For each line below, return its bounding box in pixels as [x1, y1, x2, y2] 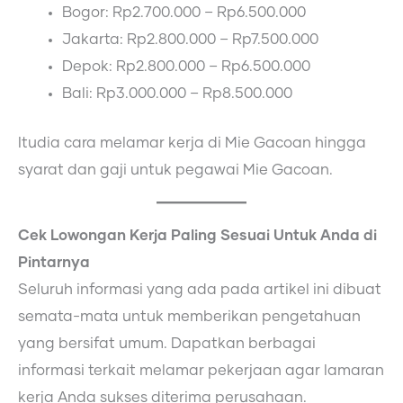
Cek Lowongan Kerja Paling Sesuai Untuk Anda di [18, 228, 377, 244]
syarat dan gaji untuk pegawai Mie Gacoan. [18, 163, 333, 178]
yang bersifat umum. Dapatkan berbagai [18, 336, 316, 352]
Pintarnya [18, 255, 90, 271]
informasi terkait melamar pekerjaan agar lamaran [18, 363, 384, 379]
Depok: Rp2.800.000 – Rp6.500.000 [62, 59, 311, 75]
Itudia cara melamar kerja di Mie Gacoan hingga [18, 136, 366, 151]
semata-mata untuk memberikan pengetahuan [18, 309, 361, 325]
